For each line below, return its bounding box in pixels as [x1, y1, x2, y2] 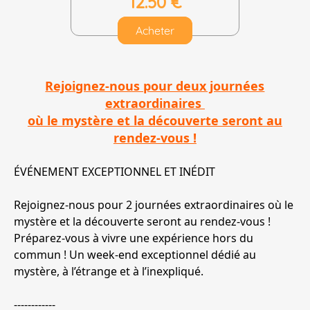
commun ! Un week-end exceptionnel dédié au [14, 247, 256, 263]
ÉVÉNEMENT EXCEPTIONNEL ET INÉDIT [14, 164, 218, 180]
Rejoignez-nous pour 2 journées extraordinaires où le [14, 197, 293, 213]
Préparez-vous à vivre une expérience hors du [14, 230, 253, 246]
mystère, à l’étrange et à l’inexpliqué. [14, 264, 203, 280]
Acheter [135, 24, 174, 38]
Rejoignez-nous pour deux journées [45, 77, 265, 95]
